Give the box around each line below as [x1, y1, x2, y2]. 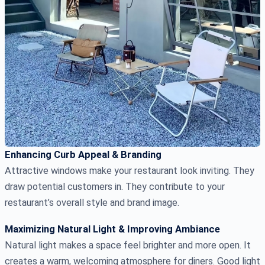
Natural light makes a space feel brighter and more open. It [5, 240, 251, 251]
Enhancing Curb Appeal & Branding [5, 149, 161, 161]
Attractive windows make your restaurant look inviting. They [5, 165, 254, 177]
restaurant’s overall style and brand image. [5, 197, 179, 209]
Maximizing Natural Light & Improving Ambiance [5, 224, 220, 235]
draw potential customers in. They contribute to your [5, 181, 225, 193]
